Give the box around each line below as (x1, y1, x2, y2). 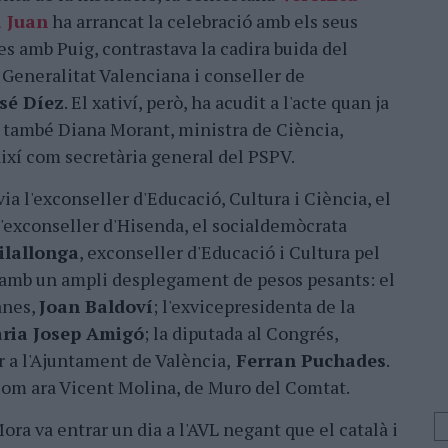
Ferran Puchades (231, 348, 386, 372)
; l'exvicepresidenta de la (153, 294, 355, 318)
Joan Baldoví (39, 294, 153, 318)
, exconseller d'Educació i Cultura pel (79, 240, 380, 264)
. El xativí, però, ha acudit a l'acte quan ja (64, 90, 389, 114)
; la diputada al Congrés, (144, 321, 338, 345)
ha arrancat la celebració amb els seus (48, 9, 358, 33)
